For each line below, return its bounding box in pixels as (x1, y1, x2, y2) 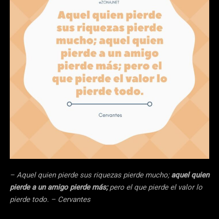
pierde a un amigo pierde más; (10, 182, 109, 193)
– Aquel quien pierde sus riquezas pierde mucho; (10, 170, 169, 181)
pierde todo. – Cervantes (10, 194, 90, 205)
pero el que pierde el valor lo (109, 182, 202, 193)
